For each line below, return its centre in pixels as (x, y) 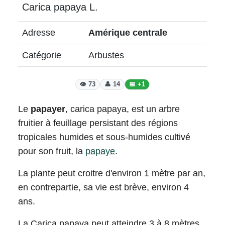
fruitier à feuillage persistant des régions (98, 123)
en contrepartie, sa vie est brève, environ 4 (103, 187)
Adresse (39, 33)
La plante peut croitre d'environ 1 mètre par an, (112, 173)
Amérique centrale (128, 33)
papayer (48, 109)
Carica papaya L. (60, 7)
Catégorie (42, 55)
